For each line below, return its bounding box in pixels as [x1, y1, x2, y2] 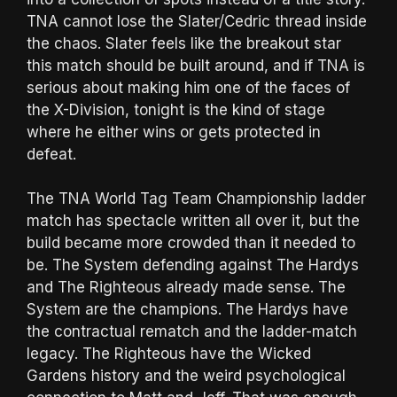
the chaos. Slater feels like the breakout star [27, 34, 341, 52]
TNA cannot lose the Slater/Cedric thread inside [27, 12, 367, 30]
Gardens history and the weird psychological [27, 367, 346, 385]
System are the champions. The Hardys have [27, 300, 348, 319]
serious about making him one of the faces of [27, 78, 350, 97]
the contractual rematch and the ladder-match [27, 323, 357, 341]
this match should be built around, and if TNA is [27, 56, 365, 74]
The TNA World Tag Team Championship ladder [27, 190, 366, 208]
